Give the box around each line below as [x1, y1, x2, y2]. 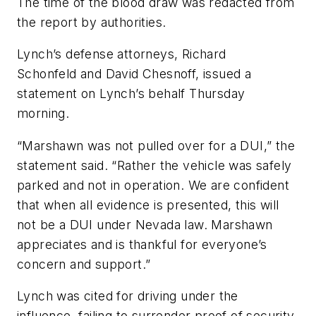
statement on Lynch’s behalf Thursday [17, 86, 245, 102]
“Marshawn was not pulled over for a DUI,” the [17, 138, 295, 153]
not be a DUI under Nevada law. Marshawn [17, 217, 273, 232]
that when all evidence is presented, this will [17, 197, 279, 212]
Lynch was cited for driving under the [17, 288, 238, 304]
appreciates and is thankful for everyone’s [17, 236, 267, 252]
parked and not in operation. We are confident [17, 177, 289, 193]
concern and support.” [17, 256, 151, 272]
